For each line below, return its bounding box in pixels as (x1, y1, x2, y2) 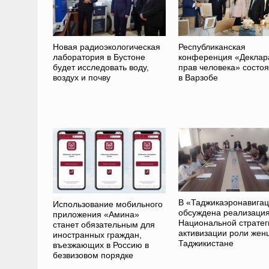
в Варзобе (178, 73, 218, 83)
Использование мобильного (52, 199, 163, 210)
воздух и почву (52, 73, 110, 83)
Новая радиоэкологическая (52, 42, 160, 52)
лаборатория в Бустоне (52, 52, 145, 62)
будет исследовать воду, (52, 62, 149, 73)
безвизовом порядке (52, 250, 133, 261)
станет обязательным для (52, 220, 155, 230)
